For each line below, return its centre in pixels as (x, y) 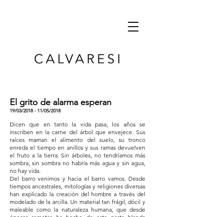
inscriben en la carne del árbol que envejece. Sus (77, 132)
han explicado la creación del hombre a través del (77, 194)
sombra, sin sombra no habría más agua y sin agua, (77, 163)
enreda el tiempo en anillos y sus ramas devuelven (77, 147)
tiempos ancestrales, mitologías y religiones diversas (77, 186)
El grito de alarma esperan (61, 102)
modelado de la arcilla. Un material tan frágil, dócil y (77, 202)
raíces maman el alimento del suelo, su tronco (77, 140)
